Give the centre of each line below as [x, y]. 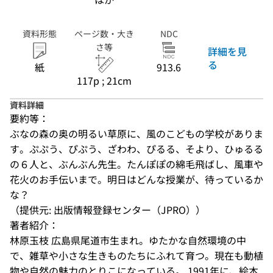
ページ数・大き [104, 34]
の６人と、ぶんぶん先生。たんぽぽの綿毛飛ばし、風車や [136, 164]
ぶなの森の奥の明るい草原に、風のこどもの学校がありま [136, 133]
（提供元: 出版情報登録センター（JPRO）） [108, 210]
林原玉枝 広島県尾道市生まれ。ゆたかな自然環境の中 [128, 240]
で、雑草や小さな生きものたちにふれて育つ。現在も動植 [136, 255]
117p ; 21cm [104, 80]
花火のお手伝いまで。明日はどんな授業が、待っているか [136, 179]
